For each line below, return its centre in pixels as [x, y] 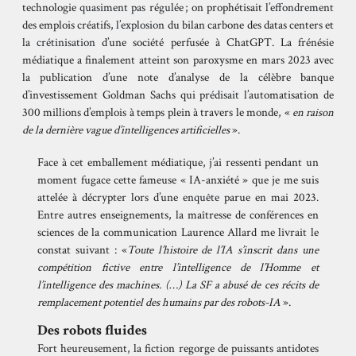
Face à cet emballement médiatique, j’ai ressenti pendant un [178, 163]
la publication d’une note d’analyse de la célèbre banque [178, 77]
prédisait [220, 95]
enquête [201, 198]
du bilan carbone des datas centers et [251, 25]
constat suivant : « [82, 250]
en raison [313, 112]
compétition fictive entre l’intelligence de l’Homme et [178, 268]
